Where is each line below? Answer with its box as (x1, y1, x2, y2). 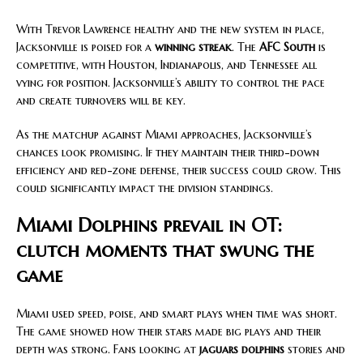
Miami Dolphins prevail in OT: (16, 212, 282, 237)
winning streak (155, 39, 232, 54)
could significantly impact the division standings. (16, 180, 273, 195)
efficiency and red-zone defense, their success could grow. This (16, 162, 341, 177)
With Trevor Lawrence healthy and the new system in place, (16, 21, 324, 36)
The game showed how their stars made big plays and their (16, 323, 321, 339)
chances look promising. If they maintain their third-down (16, 144, 319, 160)
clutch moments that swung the (16, 237, 314, 263)
